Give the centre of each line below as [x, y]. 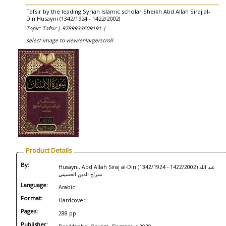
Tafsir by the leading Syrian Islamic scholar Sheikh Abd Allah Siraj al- [118, 11]
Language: [34, 185]
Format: [32, 198]
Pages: [29, 211]
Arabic [67, 187]
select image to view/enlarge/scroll [70, 40]
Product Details [49, 150]
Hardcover [72, 200]
